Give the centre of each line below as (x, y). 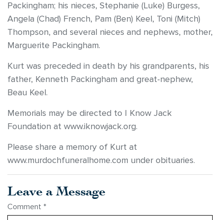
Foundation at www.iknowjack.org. (72, 127)
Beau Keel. (27, 93)
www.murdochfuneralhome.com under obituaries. (101, 161)
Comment (25, 207)
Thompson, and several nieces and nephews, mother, (110, 32)
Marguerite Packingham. (54, 46)
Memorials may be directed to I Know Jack (90, 113)
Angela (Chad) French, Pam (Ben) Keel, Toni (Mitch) (104, 19)
